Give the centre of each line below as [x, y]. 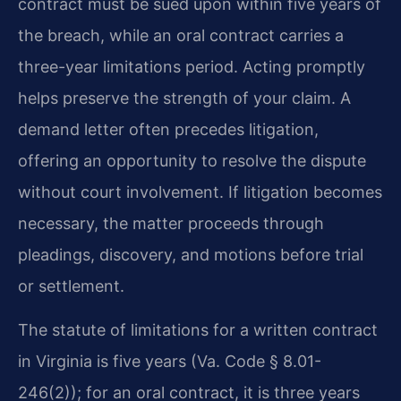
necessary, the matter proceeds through [171, 224]
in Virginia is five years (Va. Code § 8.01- [170, 362]
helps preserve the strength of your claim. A [184, 98]
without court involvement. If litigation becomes [200, 192]
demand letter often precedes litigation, [168, 130]
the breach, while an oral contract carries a [181, 36]
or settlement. [71, 286]
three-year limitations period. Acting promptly [192, 67]
